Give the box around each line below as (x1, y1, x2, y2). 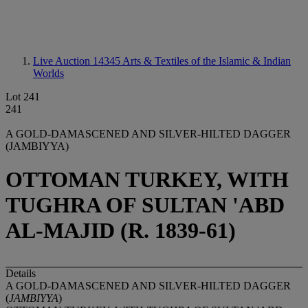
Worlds (33, 67, 64, 79)
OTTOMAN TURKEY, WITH (5, 167, 289, 192)
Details (5, 267, 36, 279)
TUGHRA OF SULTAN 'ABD (5, 192, 285, 218)
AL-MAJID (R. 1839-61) (5, 218, 236, 243)
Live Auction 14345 (33, 55, 122, 67)
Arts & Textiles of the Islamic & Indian (122, 55, 291, 67)
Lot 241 (5, 91, 40, 102)
